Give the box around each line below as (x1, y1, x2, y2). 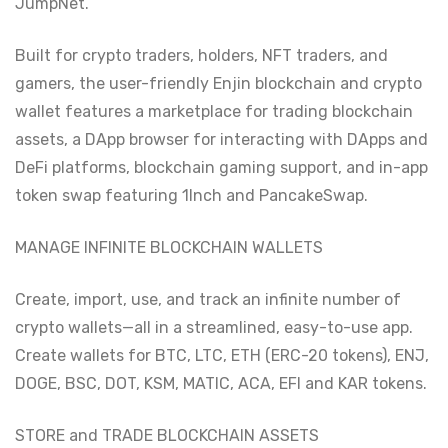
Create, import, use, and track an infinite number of (15, 290, 401, 309)
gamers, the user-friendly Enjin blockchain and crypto (15, 74, 422, 93)
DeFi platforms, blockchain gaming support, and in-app (15, 158, 428, 177)
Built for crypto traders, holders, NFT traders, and (15, 46, 388, 65)
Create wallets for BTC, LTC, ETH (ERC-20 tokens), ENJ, (15, 346, 429, 365)
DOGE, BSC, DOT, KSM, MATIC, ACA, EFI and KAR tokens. (15, 374, 427, 393)
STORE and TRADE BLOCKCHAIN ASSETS (15, 426, 319, 445)
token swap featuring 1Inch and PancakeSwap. (15, 186, 368, 205)
